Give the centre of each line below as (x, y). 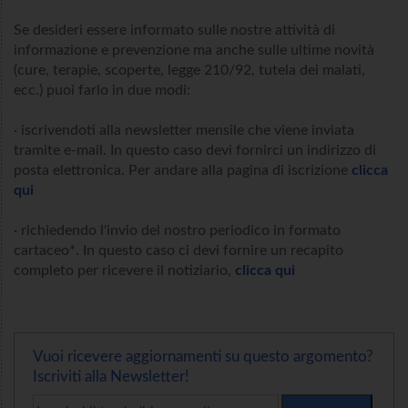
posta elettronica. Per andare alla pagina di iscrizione (183, 170)
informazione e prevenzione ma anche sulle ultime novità (194, 50)
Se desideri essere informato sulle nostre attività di (174, 30)
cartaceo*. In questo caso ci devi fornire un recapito (178, 250)
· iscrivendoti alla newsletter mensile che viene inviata (184, 130)
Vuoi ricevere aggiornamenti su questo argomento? (203, 356)
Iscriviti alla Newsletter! (111, 376)
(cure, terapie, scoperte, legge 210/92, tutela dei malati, (189, 70)
